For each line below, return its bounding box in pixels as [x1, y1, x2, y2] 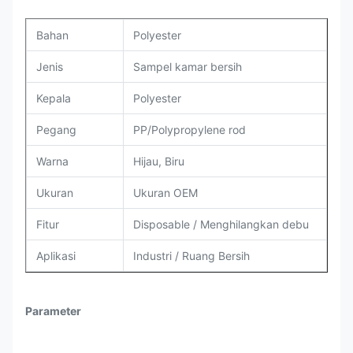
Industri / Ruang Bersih [133, 249, 250, 262]
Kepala [36, 91, 71, 105]
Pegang [36, 123, 76, 136]
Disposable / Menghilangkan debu [133, 217, 309, 231]
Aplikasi [36, 249, 76, 262]
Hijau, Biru [133, 154, 184, 168]
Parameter [25, 304, 81, 318]
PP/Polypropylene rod [133, 123, 246, 136]
